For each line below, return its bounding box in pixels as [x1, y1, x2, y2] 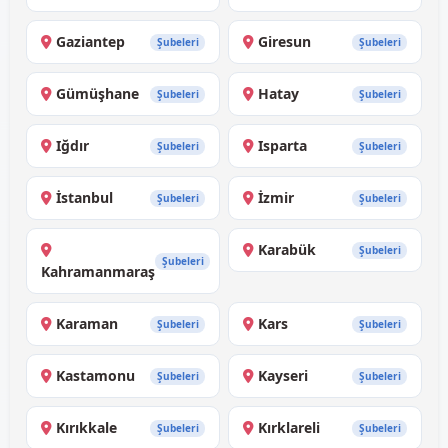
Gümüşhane [56, 84, 139, 104]
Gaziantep [56, 32, 125, 52]
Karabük [258, 240, 316, 260]
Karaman [56, 314, 118, 334]
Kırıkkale [56, 418, 117, 438]
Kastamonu [56, 366, 135, 386]
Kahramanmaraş [41, 262, 155, 282]
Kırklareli [258, 418, 320, 438]
